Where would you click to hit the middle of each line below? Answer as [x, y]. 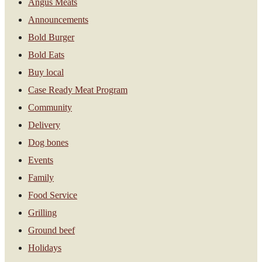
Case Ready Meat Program [78, 89]
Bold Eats [46, 54]
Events [41, 160]
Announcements [58, 19]
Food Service [53, 195]
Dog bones [48, 142]
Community [50, 107]
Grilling [42, 212]
